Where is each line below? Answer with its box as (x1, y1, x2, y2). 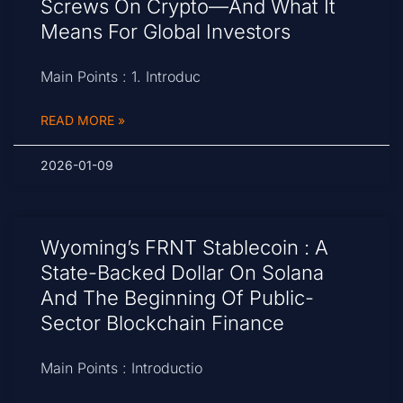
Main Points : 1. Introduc (40, 67, 201, 86)
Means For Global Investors (40, 20, 291, 44)
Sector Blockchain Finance (40, 311, 284, 336)
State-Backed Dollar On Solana (40, 261, 324, 285)
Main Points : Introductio (40, 359, 202, 378)
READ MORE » (40, 112, 125, 129)
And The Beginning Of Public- (40, 286, 314, 310)
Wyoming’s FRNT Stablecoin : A (40, 236, 328, 260)
